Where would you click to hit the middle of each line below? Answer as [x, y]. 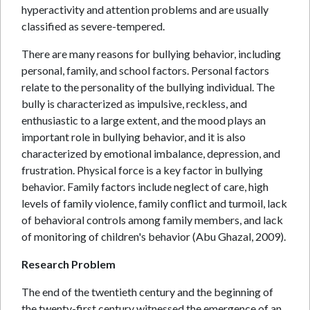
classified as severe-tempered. [93, 26]
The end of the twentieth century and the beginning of [147, 292]
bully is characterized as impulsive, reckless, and [134, 103]
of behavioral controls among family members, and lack [152, 220]
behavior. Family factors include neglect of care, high [145, 186]
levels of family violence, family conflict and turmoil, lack [154, 203]
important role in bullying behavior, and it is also [134, 137]
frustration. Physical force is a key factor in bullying [142, 170]
